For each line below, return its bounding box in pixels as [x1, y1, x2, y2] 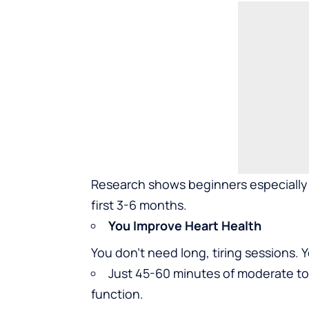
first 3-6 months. [91, 196, 187, 213]
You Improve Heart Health [108, 217, 261, 234]
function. [91, 285, 143, 302]
